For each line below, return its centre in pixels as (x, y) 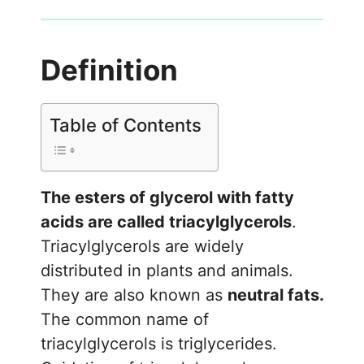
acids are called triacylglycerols (166, 221)
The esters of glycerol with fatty (167, 197)
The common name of (125, 319)
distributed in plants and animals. (167, 270)
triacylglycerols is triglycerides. (159, 343)
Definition (109, 69)
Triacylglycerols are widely (142, 246)
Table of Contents (126, 125)
